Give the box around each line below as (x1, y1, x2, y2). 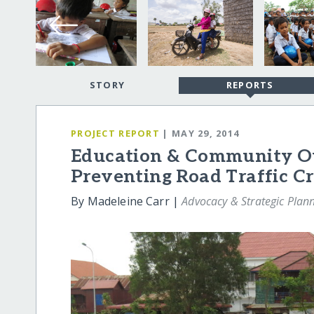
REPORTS (226, 78, 274, 92)
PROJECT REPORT (71, 126, 160, 139)
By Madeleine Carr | (71, 193, 182, 210)
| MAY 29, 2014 (162, 126, 240, 139)
